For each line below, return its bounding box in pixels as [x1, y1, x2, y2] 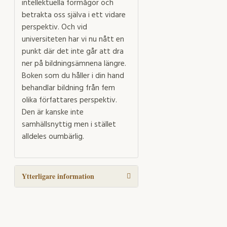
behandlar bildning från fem [22, 82, 115, 95]
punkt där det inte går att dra [22, 46, 124, 58]
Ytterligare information [22, 171, 94, 182]
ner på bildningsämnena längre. [22, 58, 126, 70]
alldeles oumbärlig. [22, 131, 84, 143]
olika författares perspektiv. [22, 94, 117, 107]
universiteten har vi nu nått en [22, 33, 124, 46]
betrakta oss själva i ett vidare [22, 9, 126, 22]
